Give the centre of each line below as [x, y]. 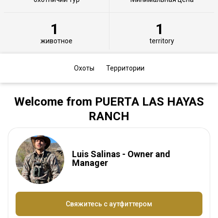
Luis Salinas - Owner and [121, 154]
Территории [125, 68]
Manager [90, 163]
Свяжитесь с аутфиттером [109, 204]
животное [56, 41]
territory [162, 41]
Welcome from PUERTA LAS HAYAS [109, 101]
